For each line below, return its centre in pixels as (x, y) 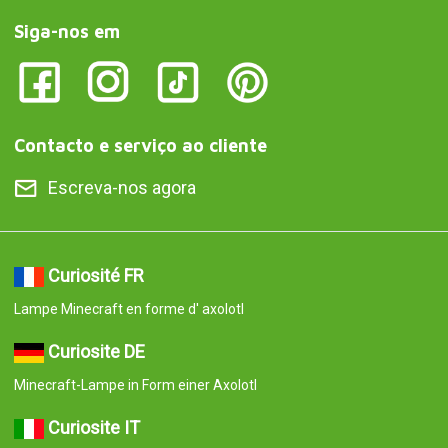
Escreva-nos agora (121, 188)
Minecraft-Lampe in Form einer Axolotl (135, 385)
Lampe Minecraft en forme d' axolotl (128, 309)
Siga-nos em (66, 32)
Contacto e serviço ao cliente (140, 146)
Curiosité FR (95, 276)
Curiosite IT (93, 428)
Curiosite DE (96, 352)
